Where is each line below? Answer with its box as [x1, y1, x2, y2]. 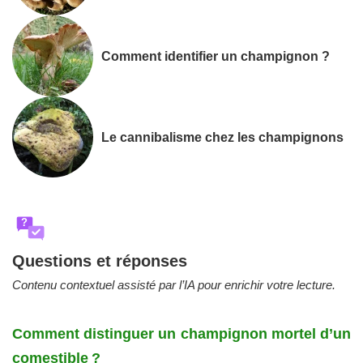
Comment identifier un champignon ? [101, 48, 330, 63]
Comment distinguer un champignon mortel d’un [12, 326, 351, 343]
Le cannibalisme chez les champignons [101, 129, 344, 144]
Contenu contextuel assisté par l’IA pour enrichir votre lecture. [12, 278, 335, 293]
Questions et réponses [12, 252, 187, 271]
